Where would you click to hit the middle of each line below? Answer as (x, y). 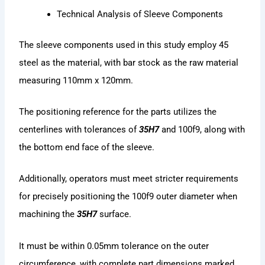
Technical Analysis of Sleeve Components (140, 14)
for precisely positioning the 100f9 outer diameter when (128, 197)
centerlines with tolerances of (79, 130)
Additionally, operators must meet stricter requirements (129, 179)
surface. (114, 214)
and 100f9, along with (202, 130)
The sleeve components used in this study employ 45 (124, 45)
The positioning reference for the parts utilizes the (118, 112)
